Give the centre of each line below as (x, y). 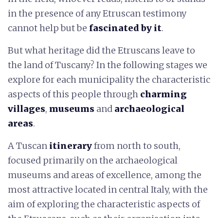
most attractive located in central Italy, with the (108, 190)
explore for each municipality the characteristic (109, 80)
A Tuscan (28, 146)
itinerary (72, 146)
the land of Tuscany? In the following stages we (108, 65)
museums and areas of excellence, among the (105, 175)
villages (27, 109)
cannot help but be (48, 28)
